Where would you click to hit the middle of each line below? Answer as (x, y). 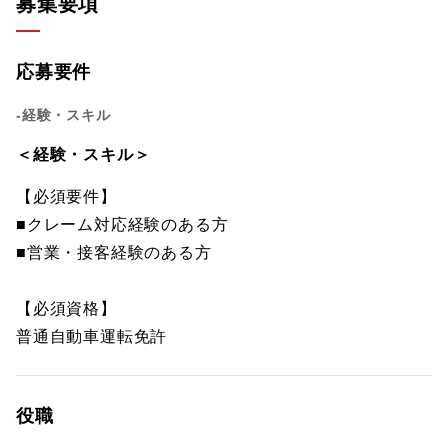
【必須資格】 (66, 308)
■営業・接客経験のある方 (114, 252)
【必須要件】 (66, 196)
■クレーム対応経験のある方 (122, 224)
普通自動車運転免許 (92, 336)
